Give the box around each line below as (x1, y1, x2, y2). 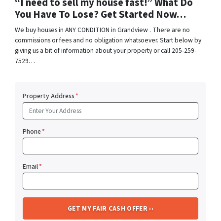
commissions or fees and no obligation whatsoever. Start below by (15, 36, 201, 45)
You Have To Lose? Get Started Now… (15, 7, 186, 22)
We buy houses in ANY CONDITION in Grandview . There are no (15, 25, 190, 35)
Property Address (23, 91, 74, 101)
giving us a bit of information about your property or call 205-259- (15, 46, 196, 56)
